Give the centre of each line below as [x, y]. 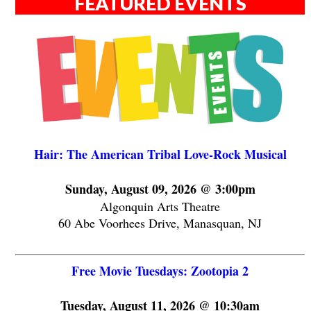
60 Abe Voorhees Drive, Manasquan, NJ [160, 222]
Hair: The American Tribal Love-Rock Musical [160, 154]
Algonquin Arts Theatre [160, 206]
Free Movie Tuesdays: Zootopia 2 [160, 270]
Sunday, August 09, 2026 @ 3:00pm [160, 188]
